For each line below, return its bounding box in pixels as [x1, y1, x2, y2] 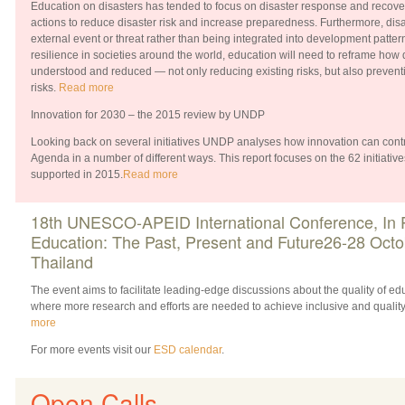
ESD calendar [153, 343, 221, 356]
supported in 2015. [30, 167, 123, 181]
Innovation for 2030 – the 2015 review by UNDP [30, 108, 265, 121]
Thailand [30, 249, 93, 273]
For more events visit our [30, 343, 154, 356]
